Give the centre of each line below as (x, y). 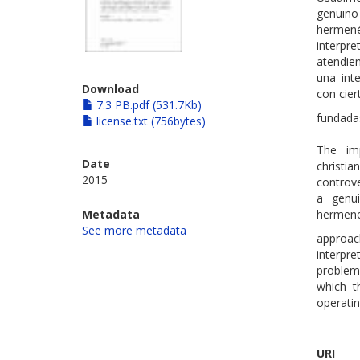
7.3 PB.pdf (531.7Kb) (147, 104)
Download (110, 88)
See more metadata (134, 230)
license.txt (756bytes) (149, 121)
